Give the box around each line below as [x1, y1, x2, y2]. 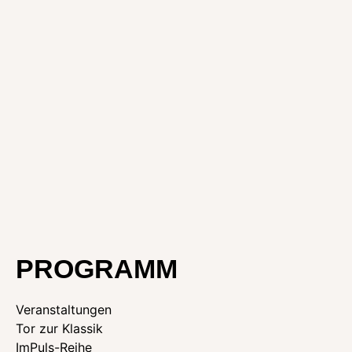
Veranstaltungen [16, 302, 112, 318]
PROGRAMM [16, 254, 178, 284]
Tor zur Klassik [16, 321, 103, 337]
